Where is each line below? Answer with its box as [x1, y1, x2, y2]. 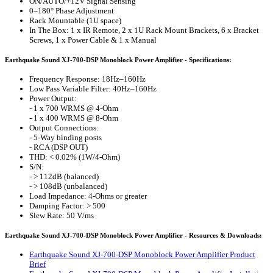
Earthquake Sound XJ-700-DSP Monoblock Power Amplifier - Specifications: [5, 56, 232, 63]
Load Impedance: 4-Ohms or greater [29, 191, 147, 201]
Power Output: [29, 94, 77, 104]
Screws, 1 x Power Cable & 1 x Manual [29, 35, 157, 44]
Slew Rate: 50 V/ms [29, 211, 94, 221]
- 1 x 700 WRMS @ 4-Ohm [29, 104, 118, 113]
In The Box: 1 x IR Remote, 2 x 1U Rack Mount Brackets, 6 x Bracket [29, 25, 259, 35]
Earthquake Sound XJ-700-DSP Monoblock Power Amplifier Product [29, 250, 255, 260]
